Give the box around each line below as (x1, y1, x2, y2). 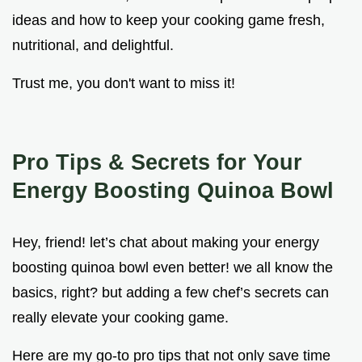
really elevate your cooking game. (12, 309, 229, 326)
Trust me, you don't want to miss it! (12, 74, 235, 91)
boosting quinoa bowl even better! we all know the (12, 259, 333, 276)
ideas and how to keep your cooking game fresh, (12, 11, 325, 28)
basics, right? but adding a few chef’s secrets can (12, 284, 329, 301)
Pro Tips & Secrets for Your (12, 149, 302, 175)
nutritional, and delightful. (12, 36, 174, 53)
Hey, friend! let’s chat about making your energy (12, 234, 319, 250)
